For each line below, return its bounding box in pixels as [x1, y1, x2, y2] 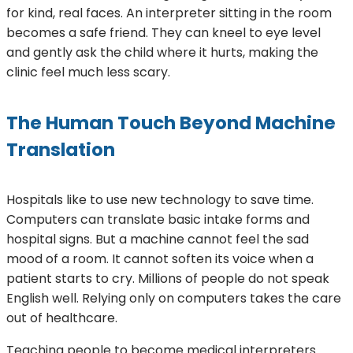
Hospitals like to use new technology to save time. [6, 190, 314, 209]
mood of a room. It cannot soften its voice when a [6, 249, 314, 268]
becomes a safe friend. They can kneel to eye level [6, 24, 321, 43]
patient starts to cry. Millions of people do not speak [6, 269, 329, 288]
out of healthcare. [6, 308, 193, 327]
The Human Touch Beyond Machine [6, 110, 336, 136]
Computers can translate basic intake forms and [6, 210, 310, 229]
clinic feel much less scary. [6, 63, 170, 82]
